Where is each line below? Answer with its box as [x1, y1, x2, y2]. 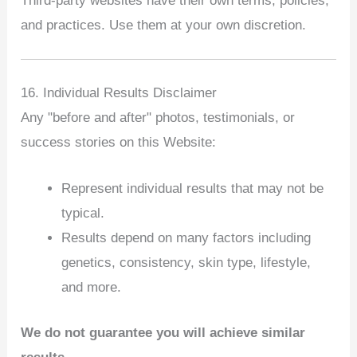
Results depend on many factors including [61, 230, 312, 246]
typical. [61, 206, 105, 222]
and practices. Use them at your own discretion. [21, 18, 307, 33]
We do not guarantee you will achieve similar [21, 324, 306, 340]
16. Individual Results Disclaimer [21, 84, 218, 100]
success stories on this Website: [21, 134, 217, 150]
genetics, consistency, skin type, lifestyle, [61, 255, 312, 271]
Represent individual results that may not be [61, 181, 324, 197]
